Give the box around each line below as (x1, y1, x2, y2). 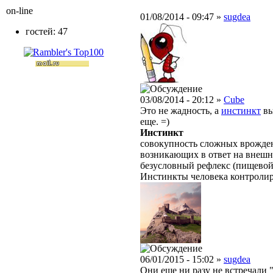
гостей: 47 (26, 26, 68, 37)
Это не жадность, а (140, 105, 221, 116)
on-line (6, 5, 33, 16)
